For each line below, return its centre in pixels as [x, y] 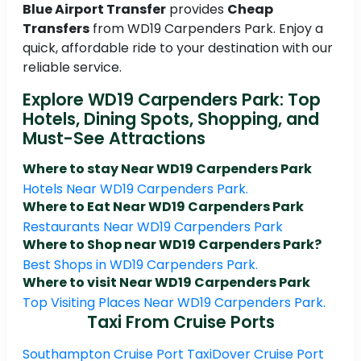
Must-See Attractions [114, 139]
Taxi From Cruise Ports [180, 322]
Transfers [56, 29]
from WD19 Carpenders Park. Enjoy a [206, 29]
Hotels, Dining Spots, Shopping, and [171, 119]
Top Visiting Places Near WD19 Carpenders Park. [174, 303]
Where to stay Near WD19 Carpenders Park [167, 169]
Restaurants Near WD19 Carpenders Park [153, 227]
